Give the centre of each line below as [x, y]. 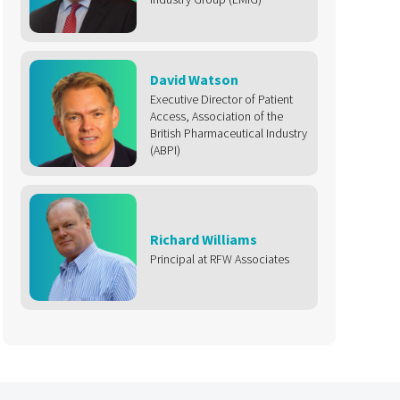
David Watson [194, 80]
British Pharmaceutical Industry [228, 133]
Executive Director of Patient [221, 100]
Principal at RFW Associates [219, 258]
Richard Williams [203, 239]
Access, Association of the [216, 117]
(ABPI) [165, 150]
